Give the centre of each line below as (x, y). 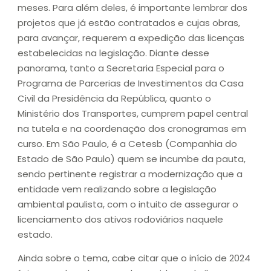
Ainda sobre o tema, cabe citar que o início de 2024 (134, 258)
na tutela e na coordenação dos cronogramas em (132, 128)
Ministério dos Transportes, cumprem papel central (133, 113)
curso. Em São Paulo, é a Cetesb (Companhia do (127, 143)
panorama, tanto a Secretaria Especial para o (121, 68)
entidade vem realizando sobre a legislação (117, 189)
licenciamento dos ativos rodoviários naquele (120, 219)
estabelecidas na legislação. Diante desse (113, 53)
